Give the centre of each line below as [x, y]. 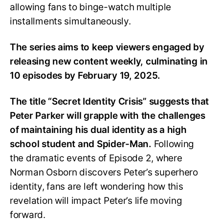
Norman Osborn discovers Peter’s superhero [104, 172]
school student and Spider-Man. [82, 144]
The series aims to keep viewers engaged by [107, 47]
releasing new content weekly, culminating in [109, 61]
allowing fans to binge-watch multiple [91, 7]
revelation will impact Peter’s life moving [96, 200]
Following [174, 144]
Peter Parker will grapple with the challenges [108, 115]
